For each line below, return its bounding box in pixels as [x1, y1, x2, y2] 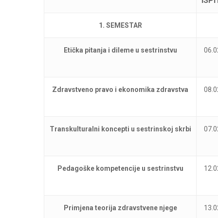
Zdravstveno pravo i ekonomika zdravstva [52, 86, 188, 93]
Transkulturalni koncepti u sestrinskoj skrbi [49, 125, 191, 133]
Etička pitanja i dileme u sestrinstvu [63, 46, 177, 54]
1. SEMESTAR [98, 21, 142, 29]
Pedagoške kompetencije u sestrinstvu [57, 164, 183, 172]
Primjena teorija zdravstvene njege [63, 204, 177, 212]
